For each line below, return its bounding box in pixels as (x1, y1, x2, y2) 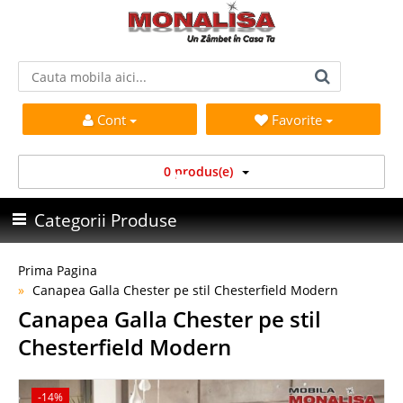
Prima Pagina (18, 262, 97, 279)
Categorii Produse (34, 209, 177, 232)
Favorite (271, 110, 326, 129)
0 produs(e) (163, 163, 233, 180)
